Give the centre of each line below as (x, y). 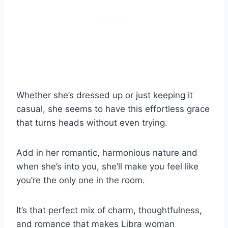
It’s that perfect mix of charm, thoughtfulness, (109, 210)
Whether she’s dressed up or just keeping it (105, 95)
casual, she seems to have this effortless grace (113, 109)
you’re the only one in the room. (82, 180)
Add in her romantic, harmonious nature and (107, 153)
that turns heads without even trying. (92, 123)
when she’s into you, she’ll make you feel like (107, 167)
